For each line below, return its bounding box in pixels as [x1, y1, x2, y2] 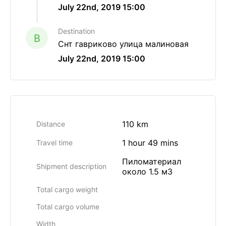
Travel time [36, 138, 73, 147]
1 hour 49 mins [122, 138, 178, 148]
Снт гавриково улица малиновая [58, 39, 189, 49]
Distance [36, 120, 65, 128]
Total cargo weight [36, 185, 98, 194]
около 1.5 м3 [122, 166, 173, 177]
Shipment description [36, 162, 106, 171]
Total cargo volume [36, 202, 99, 211]
